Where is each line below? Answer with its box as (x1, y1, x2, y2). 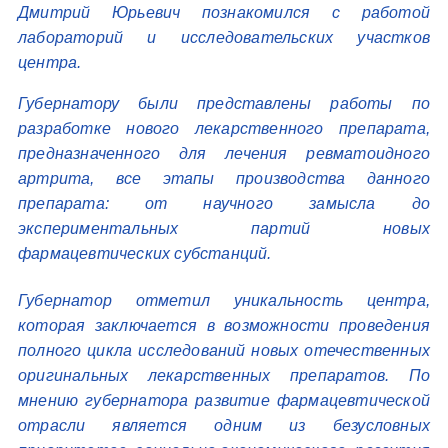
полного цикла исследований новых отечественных (18, 342, 430, 359)
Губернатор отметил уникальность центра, (18, 292, 430, 309)
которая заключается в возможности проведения (18, 317, 430, 334)
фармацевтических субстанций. (18, 245, 272, 262)
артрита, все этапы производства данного (18, 170, 430, 187)
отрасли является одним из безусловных (18, 417, 430, 434)
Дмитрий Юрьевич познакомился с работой (18, 4, 430, 21)
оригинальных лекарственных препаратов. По (18, 367, 430, 384)
